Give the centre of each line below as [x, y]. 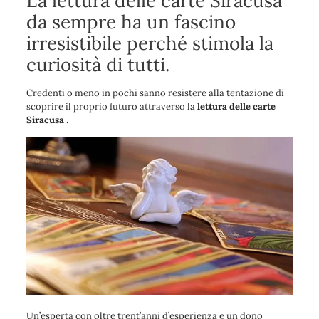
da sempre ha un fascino [131, 22]
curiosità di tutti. [98, 64]
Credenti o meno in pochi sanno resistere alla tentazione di [155, 93]
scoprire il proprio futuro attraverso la [111, 106]
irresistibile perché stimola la [150, 43]
